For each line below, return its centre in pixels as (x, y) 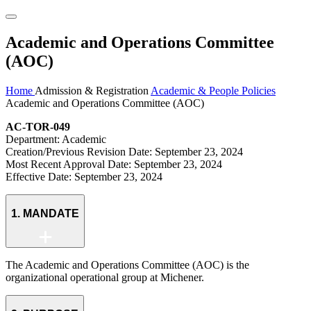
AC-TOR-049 (38, 127)
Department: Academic (56, 140)
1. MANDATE (45, 213)
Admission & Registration (93, 91)
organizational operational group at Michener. (105, 278)
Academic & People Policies (213, 91)
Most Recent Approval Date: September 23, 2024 (114, 165)
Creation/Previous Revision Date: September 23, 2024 (124, 152)
